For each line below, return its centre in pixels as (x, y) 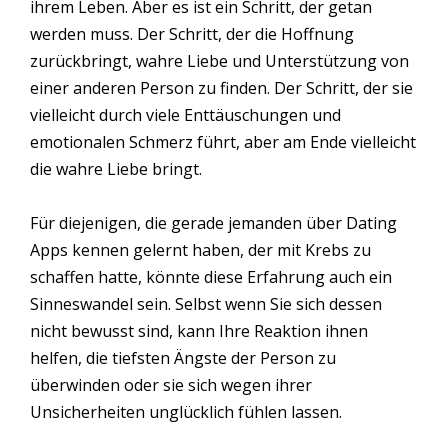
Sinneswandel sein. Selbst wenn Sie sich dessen (206, 303)
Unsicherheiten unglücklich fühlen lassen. (186, 411)
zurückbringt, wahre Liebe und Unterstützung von (219, 60)
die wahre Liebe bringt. (116, 168)
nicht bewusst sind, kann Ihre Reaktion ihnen (199, 330)
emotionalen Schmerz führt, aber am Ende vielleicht (223, 141)
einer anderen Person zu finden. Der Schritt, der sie (221, 87)
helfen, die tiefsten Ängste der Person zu (183, 357)
